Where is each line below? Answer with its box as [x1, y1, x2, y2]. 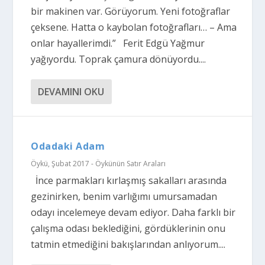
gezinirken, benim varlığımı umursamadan [31, 190, 218, 203]
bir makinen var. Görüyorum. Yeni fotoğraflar [31, 5, 231, 18]
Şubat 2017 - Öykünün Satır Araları [51, 159, 166, 169]
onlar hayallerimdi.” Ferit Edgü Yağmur [31, 37, 205, 50]
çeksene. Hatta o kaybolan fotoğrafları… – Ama [31, 21, 237, 34]
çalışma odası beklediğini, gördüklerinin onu [31, 222, 226, 235]
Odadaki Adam [31, 140, 105, 153]
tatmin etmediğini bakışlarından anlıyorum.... [31, 238, 226, 251]
